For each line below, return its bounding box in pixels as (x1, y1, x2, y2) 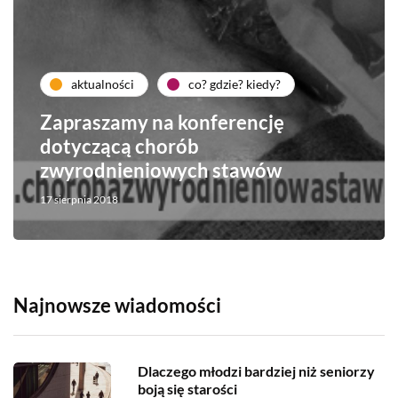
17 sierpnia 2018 (40, 192, 118, 206)
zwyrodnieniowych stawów (40, 157, 282, 182)
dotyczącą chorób (40, 133, 199, 158)
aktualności (71, 76, 134, 92)
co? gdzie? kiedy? (188, 76, 281, 92)
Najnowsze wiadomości (13, 292, 221, 317)
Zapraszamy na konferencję (40, 109, 284, 134)
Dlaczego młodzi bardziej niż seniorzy (138, 362, 375, 379)
